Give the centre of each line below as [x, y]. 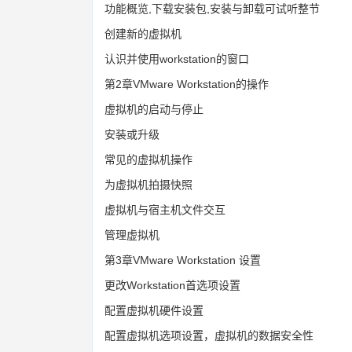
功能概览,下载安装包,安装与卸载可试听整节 [212, 8]
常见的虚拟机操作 [148, 159]
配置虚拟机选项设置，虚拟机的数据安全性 [209, 335]
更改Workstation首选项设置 [172, 285]
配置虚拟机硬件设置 [154, 310]
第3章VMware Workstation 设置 [183, 260]
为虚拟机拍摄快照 [148, 184]
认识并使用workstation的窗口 [177, 59]
